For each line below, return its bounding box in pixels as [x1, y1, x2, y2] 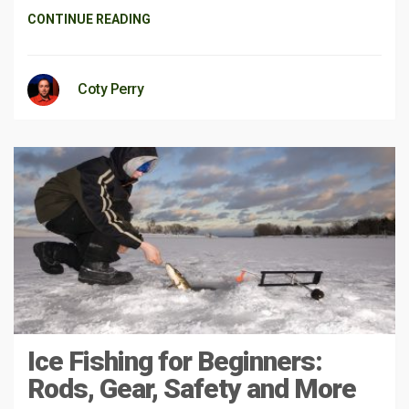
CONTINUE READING [27, 12, 151, 26]
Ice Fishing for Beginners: [27, 344, 322, 377]
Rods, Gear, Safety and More [27, 372, 356, 404]
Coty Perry [78, 80, 143, 98]
